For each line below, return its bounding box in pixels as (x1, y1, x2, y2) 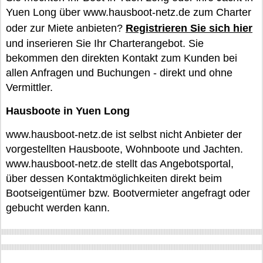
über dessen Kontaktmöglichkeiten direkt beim (6, 173, 222, 184)
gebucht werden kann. (6, 202, 110, 214)
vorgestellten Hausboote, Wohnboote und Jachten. (6, 143, 243, 155)
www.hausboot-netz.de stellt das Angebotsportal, (6, 158, 234, 170)
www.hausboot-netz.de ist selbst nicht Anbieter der (6, 129, 242, 140)
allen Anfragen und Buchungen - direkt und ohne (6, 67, 232, 79)
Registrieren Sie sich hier (126, 22, 252, 34)
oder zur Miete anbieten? (6, 22, 126, 34)
